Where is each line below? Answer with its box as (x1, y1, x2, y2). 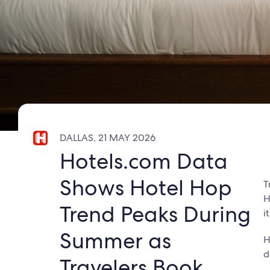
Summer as (60, 227, 171, 255)
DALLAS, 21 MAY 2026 (60, 131, 155, 144)
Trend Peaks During (60, 200, 251, 228)
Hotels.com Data (60, 147, 228, 175)
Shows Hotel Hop (60, 174, 232, 202)
